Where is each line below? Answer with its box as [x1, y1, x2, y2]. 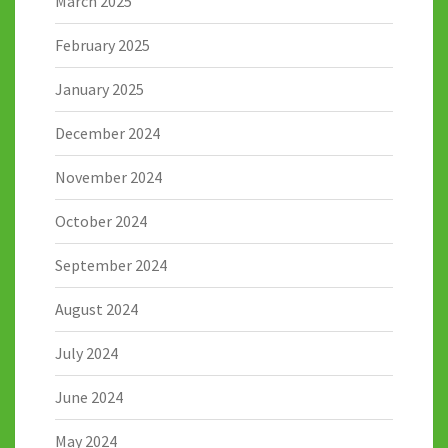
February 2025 [55, 34, 150, 55]
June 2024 [55, 386, 123, 407]
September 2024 [55, 254, 167, 275]
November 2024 [55, 166, 162, 187]
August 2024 [55, 298, 138, 319]
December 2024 [55, 122, 160, 143]
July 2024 [55, 342, 118, 363]
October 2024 [55, 210, 147, 231]
